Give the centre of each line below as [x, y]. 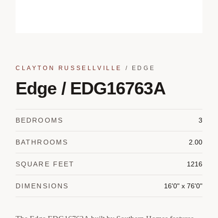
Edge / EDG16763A [91, 88]
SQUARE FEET [45, 164]
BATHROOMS [42, 142]
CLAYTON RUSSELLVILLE [69, 68]
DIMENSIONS [42, 186]
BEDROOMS [39, 120]
